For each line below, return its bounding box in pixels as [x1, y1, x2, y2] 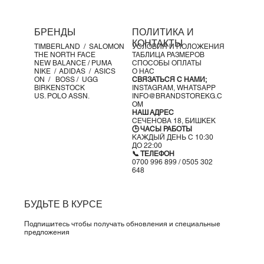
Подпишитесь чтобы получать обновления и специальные [24, 219, 220, 228]
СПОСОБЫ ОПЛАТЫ [132, 58, 202, 67]
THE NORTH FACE [34, 50, 95, 59]
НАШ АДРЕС [132, 108, 174, 117]
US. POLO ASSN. [34, 91, 90, 100]
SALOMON [88, 42, 124, 51]
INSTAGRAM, [132, 83, 177, 92]
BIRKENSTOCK [34, 83, 85, 92]
